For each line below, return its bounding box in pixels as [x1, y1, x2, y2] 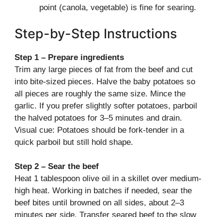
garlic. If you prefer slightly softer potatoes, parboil [15, 101, 197, 110]
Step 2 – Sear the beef [15, 162, 99, 171]
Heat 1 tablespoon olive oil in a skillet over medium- [15, 174, 201, 183]
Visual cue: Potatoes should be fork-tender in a [15, 125, 184, 135]
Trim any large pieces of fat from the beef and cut [15, 64, 193, 74]
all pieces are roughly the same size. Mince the [15, 89, 186, 98]
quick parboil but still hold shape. [15, 137, 133, 147]
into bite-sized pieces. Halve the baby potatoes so [15, 77, 195, 86]
